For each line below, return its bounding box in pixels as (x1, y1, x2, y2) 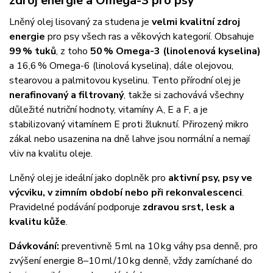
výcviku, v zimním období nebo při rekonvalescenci (9, 185, 242, 199)
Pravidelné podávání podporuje (9, 200, 143, 214)
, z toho (56, 44, 90, 58)
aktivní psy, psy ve (168, 171, 252, 185)
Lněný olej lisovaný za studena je (9, 15, 152, 29)
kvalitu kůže (9, 214, 66, 229)
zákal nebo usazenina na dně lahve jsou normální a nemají (9, 132, 250, 146)
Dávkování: (9, 239, 59, 253)
